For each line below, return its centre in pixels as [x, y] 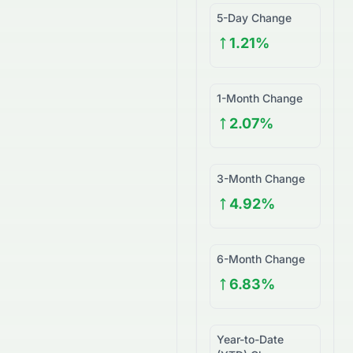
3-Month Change [261, 178]
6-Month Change [261, 259]
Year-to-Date [250, 339]
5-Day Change [254, 18]
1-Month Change [260, 98]
